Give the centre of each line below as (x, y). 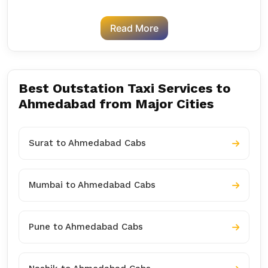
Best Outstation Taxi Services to (125, 88)
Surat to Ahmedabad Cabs (87, 143)
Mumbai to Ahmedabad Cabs (92, 185)
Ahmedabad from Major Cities (116, 104)
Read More (134, 28)
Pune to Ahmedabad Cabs (86, 227)
